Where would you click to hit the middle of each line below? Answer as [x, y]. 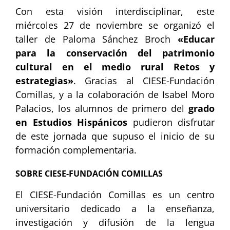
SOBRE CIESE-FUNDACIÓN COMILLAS [89, 174]
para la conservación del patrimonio [115, 53]
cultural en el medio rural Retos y [115, 67]
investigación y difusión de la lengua [115, 223]
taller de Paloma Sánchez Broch [97, 39]
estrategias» [44, 81]
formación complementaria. [76, 150]
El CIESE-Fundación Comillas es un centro [115, 195]
